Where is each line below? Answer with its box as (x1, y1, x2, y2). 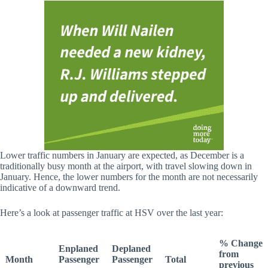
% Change (219, 238, 263, 249)
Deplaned (112, 243, 151, 254)
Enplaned (59, 243, 98, 254)
